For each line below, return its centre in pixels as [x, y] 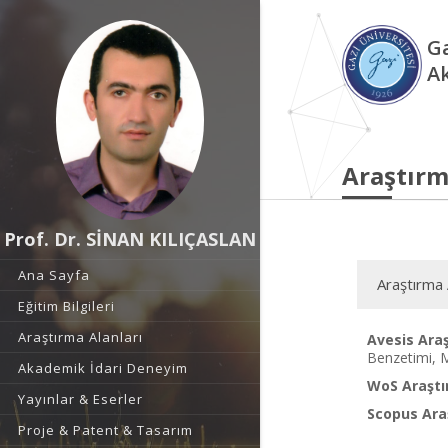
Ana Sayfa [54, 275]
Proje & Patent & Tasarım [105, 430]
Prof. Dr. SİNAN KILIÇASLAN [130, 239]
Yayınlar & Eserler [80, 399]
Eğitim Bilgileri [66, 306]
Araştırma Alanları [80, 337]
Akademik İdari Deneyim [103, 368]
